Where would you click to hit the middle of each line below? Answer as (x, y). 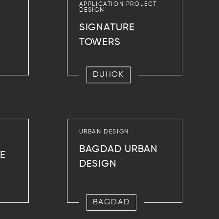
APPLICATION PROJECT (118, 5)
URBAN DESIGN (104, 132)
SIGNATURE (107, 28)
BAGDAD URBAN (119, 149)
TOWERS (100, 43)
